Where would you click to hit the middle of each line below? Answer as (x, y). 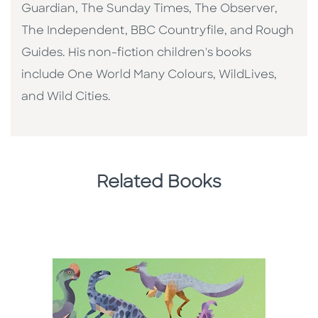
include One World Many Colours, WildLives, (149, 76)
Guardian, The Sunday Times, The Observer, (149, 10)
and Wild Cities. (67, 98)
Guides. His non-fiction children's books (136, 54)
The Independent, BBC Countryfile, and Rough (158, 32)
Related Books (159, 183)
